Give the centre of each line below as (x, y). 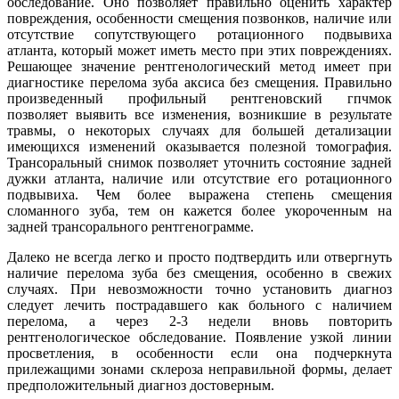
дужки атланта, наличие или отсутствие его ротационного (199, 178)
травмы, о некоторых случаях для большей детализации (199, 130)
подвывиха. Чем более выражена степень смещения (199, 194)
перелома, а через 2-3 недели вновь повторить (199, 321)
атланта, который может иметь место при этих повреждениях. (199, 50)
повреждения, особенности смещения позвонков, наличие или (199, 18)
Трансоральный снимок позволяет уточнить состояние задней (199, 162)
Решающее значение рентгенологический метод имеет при (199, 66)
